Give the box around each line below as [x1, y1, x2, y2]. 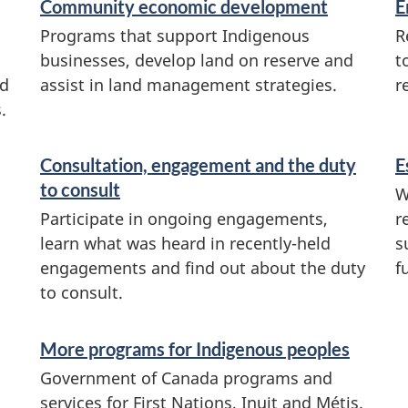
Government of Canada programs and [40, 366, 332, 389]
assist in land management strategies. [40, 73, 337, 96]
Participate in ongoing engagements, [40, 208, 328, 230]
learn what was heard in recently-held [40, 232, 331, 255]
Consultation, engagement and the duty [40, 154, 356, 177]
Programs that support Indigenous [40, 24, 310, 46]
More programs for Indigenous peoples [40, 337, 350, 360]
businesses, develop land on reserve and [40, 48, 353, 71]
